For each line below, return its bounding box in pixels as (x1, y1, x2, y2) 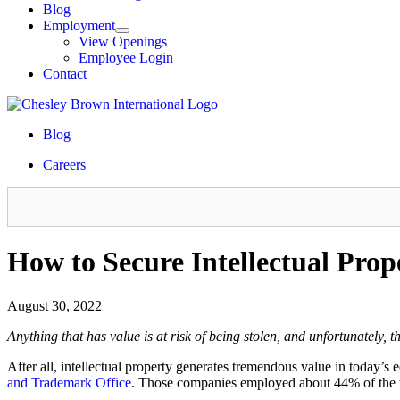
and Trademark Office (7, 374, 131, 390)
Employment (43, 18, 115, 33)
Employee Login (79, 50, 173, 65)
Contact (43, 66, 87, 81)
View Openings (79, 34, 167, 49)
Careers (43, 157, 86, 172)
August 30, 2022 (7, 297, 102, 313)
